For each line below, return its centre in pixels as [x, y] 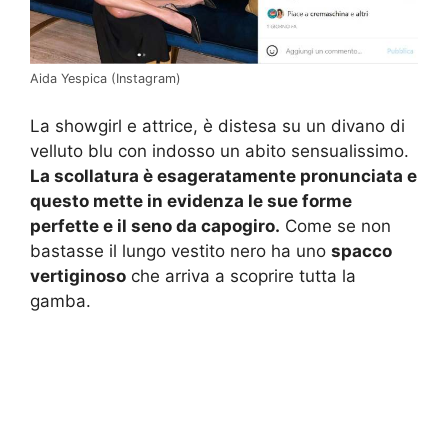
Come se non [335, 225]
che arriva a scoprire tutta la [241, 275]
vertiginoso [78, 275]
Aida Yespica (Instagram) [105, 79]
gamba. [60, 300]
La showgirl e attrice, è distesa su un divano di [217, 125]
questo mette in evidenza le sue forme [191, 200]
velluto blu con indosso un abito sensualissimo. [219, 150]
